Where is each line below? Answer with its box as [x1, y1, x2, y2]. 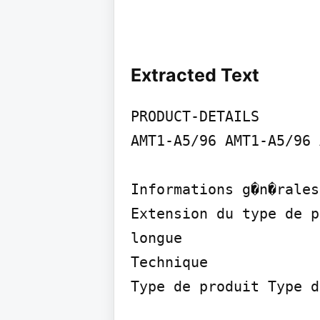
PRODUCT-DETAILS [131, 108, 259, 125]
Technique [131, 254, 208, 271]
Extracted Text [131, 64, 259, 86]
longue [131, 229, 182, 246]
